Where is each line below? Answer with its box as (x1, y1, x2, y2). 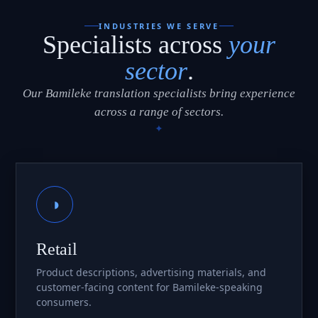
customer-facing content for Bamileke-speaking (36, 280, 263, 294)
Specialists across (43, 30, 229, 59)
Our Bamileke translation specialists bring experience (23, 86, 295, 100)
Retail (36, 239, 77, 258)
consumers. (36, 295, 92, 309)
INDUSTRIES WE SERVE (99, 20, 219, 31)
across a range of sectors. (94, 104, 224, 119)
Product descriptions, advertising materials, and (36, 265, 266, 279)
